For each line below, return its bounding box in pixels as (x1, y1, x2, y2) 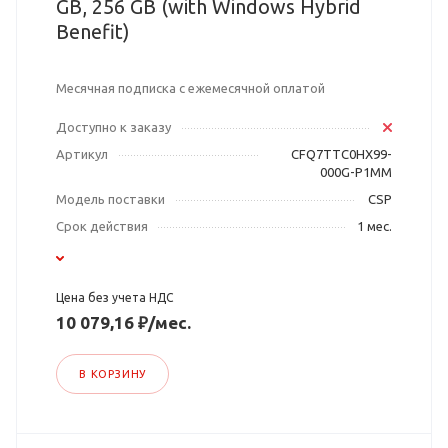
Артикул (56, 147, 108, 162)
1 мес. (357, 219, 392, 234)
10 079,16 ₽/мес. (56, 313, 191, 333)
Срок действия (56, 219, 148, 234)
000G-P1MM (320, 165, 392, 180)
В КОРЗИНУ (79, 368, 147, 381)
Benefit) (56, 20, 129, 44)
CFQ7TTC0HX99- (291, 147, 392, 162)
